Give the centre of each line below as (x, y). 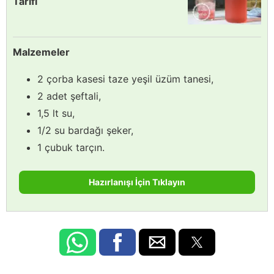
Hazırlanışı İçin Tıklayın (137, 182)
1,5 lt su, (56, 113)
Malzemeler (41, 52)
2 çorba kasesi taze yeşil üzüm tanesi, (125, 79)
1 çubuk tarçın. (71, 147)
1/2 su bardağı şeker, (85, 130)
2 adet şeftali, (69, 96)
